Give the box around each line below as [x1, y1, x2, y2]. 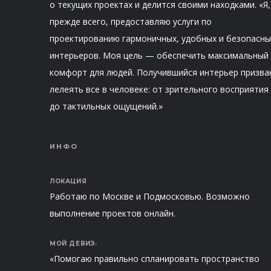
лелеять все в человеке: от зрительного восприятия [50, 83, 269, 96]
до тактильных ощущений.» [50, 100, 163, 113]
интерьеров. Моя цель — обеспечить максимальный [50, 50, 269, 62]
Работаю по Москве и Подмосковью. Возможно [50, 191, 250, 203]
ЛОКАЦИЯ [50, 177, 87, 186]
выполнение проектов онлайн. [50, 207, 175, 220]
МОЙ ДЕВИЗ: [50, 240, 97, 248]
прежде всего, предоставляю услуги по [50, 16, 212, 28]
